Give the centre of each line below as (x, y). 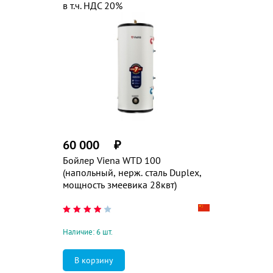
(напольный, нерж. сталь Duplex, (132, 172)
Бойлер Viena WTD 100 (112, 160)
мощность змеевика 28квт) (120, 185)
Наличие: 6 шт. (88, 232)
